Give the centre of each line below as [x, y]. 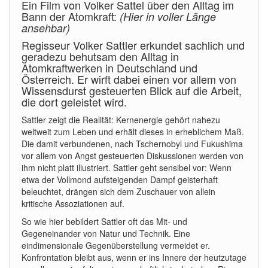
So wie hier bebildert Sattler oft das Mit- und [104, 221]
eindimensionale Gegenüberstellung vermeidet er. [116, 245]
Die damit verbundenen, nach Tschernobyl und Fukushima [132, 144]
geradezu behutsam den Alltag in [100, 56]
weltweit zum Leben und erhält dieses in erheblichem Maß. [133, 132]
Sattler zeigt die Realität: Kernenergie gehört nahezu [121, 120]
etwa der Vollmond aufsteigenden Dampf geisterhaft [120, 179]
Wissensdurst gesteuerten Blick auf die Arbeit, [132, 90]
